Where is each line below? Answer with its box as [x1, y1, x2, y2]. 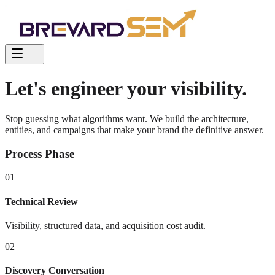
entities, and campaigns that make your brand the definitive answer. [5, 124, 264, 135]
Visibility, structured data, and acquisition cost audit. [5, 220, 206, 231]
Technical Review [5, 196, 78, 207]
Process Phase [5, 147, 74, 160]
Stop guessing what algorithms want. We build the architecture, [5, 113, 249, 124]
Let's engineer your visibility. [5, 77, 247, 100]
